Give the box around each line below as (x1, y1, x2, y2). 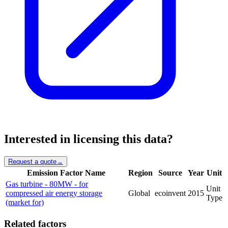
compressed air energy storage (6, 188, 102, 197)
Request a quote (8, 157, 56, 165)
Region (128, 168, 153, 177)
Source (158, 168, 182, 177)
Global (128, 188, 150, 197)
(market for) (6, 197, 44, 207)
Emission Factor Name (26, 168, 105, 177)
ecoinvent (155, 188, 186, 197)
